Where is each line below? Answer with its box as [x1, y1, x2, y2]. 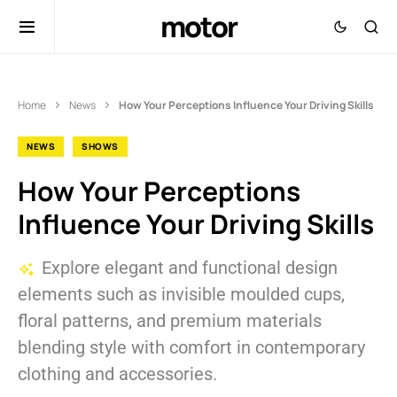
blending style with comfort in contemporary [18, 337, 365, 358]
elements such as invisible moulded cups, [18, 284, 345, 305]
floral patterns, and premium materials [18, 310, 322, 331]
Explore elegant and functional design [42, 257, 338, 278]
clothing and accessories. [18, 363, 217, 385]
